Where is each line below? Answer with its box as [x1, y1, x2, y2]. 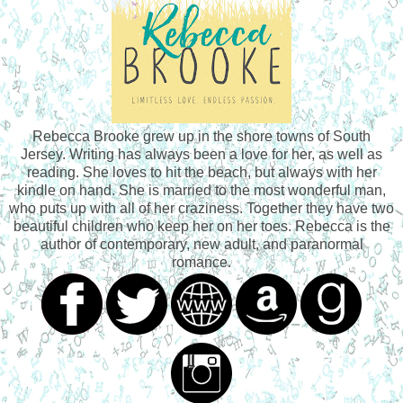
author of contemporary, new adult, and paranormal [40, 236, 363, 252]
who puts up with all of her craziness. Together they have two [9, 200, 394, 216]
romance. [172, 254, 231, 270]
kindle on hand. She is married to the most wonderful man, [17, 182, 386, 198]
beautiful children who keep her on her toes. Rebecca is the [13, 218, 390, 234]
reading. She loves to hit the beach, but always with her [26, 164, 377, 180]
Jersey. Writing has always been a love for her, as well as [21, 146, 382, 162]
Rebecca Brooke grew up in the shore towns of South [32, 128, 371, 144]
